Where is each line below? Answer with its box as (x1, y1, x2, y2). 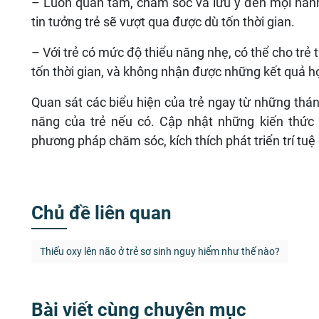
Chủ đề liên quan (31, 202, 172, 224)
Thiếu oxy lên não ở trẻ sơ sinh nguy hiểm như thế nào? (40, 246, 280, 258)
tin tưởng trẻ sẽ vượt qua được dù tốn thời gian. (31, 14, 295, 30)
